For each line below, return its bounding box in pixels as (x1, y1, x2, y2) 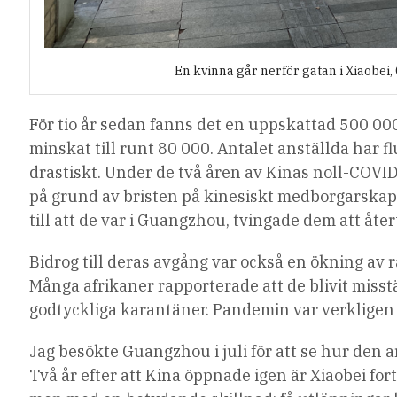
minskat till (29, 138, 121, 160)
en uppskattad (225, 114, 337, 136)
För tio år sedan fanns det (29, 114, 226, 136)
